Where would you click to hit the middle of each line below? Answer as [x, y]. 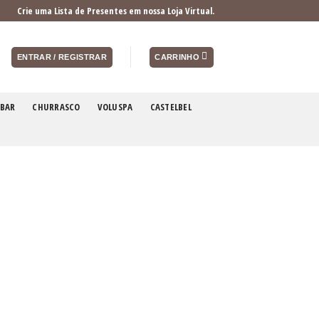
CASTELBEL [171, 106]
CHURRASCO [56, 106]
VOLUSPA [115, 106]
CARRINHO [177, 57]
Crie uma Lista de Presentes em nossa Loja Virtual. [116, 11]
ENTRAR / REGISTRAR [62, 57]
